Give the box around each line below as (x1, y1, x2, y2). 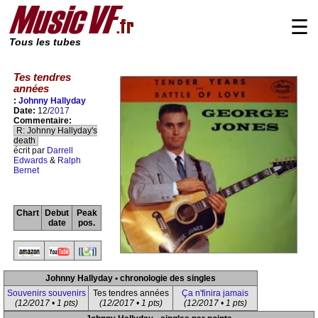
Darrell (47, 146, 73, 156)
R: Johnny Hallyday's (16, 126, 97, 136)
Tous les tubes (9, 37, 81, 48)
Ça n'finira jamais (182, 288, 248, 298)
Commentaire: (13, 116, 72, 126)
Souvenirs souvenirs (6, 288, 86, 298)
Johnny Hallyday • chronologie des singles (45, 273, 216, 283)
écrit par (13, 146, 47, 156)
